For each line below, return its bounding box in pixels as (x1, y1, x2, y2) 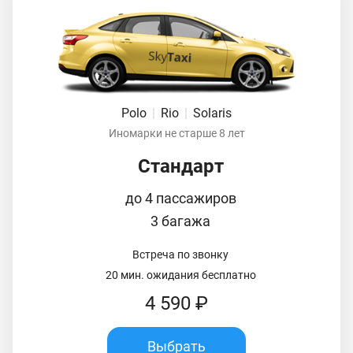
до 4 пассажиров (124, 189, 236, 206)
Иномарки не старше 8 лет (108, 126, 245, 139)
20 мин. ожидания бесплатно (105, 268, 256, 281)
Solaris (193, 105, 232, 121)
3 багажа (150, 212, 210, 229)
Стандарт (137, 154, 224, 177)
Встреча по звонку (132, 247, 229, 261)
